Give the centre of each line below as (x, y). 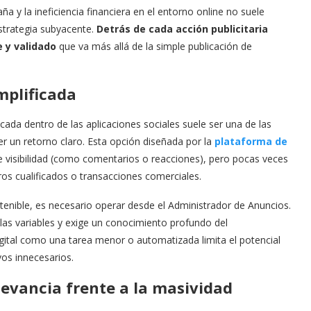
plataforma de (251, 141)
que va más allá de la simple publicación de (154, 46)
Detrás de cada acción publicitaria (182, 29)
